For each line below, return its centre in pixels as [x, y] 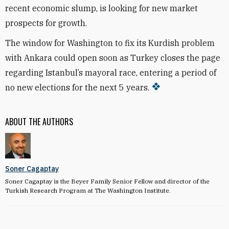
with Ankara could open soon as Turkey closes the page [113, 58]
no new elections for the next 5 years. [77, 87]
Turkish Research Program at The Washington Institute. [88, 190]
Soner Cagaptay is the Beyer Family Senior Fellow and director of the [107, 181]
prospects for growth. [46, 23]
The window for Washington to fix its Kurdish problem [110, 43]
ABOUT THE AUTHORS [39, 122]
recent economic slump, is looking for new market [101, 8]
